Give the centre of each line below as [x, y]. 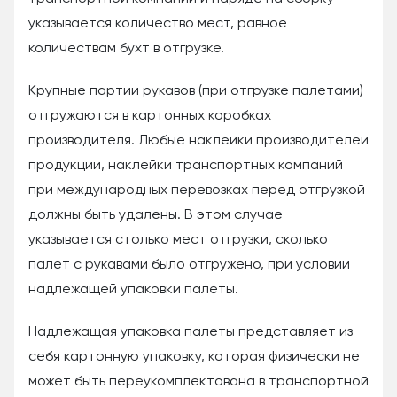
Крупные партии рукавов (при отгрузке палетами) [196, 92]
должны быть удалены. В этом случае [156, 216]
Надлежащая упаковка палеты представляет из [191, 333]
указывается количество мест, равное [158, 24]
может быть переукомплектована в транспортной [198, 382]
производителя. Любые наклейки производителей [198, 141]
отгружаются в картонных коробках [150, 117]
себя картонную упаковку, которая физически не [194, 358]
